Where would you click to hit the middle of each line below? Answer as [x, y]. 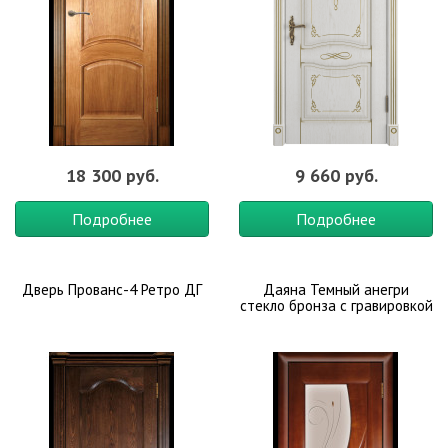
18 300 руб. [112, 175]
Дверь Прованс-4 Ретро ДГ [112, 289]
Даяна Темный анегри [336, 289]
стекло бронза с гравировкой [336, 305]
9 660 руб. [336, 175]
